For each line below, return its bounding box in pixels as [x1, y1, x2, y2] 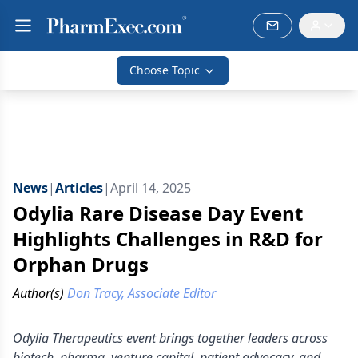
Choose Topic [129, 62, 200, 78]
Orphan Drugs [13, 251, 149, 277]
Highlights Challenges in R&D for [13, 225, 323, 252]
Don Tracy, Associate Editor [67, 284, 216, 302]
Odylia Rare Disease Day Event [13, 200, 303, 226]
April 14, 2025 [110, 179, 191, 197]
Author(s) [13, 284, 64, 302]
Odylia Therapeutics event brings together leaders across [13, 329, 328, 347]
